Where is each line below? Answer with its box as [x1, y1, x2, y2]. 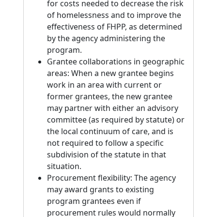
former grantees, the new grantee [47, 91, 172, 102]
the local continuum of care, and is [47, 126, 173, 137]
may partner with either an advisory [47, 103, 178, 113]
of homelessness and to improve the [47, 10, 181, 20]
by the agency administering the [47, 33, 165, 44]
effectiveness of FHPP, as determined [47, 21, 182, 32]
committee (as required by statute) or [47, 114, 185, 125]
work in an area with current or [47, 79, 162, 90]
